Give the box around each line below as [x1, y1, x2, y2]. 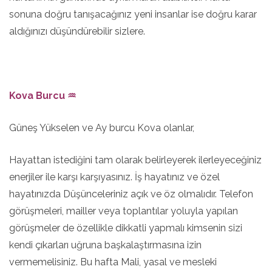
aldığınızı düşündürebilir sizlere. [9, 25, 145, 37]
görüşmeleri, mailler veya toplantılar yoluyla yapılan [9, 205, 238, 217]
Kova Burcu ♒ [9, 90, 76, 101]
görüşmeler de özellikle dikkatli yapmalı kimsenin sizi [9, 222, 242, 234]
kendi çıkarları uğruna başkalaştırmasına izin [9, 239, 202, 251]
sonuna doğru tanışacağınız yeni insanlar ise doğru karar [9, 8, 257, 20]
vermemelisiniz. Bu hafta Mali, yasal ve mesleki [9, 256, 217, 268]
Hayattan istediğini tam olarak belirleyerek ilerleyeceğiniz [9, 154, 262, 166]
